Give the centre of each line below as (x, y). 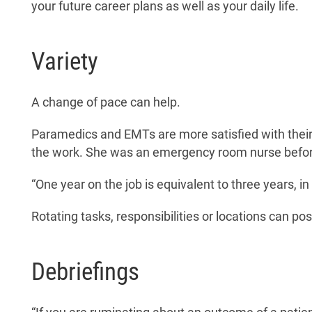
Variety (65, 61)
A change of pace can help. (106, 102)
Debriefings (85, 271)
